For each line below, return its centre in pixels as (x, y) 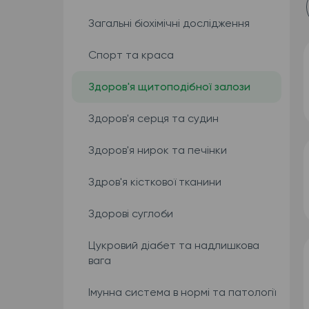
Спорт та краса (131, 55)
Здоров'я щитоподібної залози (169, 87)
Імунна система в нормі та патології (182, 292)
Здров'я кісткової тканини (154, 182)
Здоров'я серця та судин (153, 118)
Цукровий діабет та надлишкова (173, 245)
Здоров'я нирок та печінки (157, 150)
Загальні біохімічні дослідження (169, 23)
